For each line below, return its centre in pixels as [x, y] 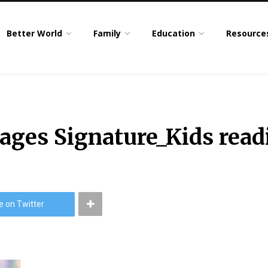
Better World [35, 33]
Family [107, 33]
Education [174, 33]
